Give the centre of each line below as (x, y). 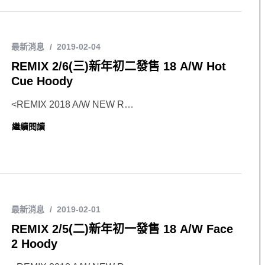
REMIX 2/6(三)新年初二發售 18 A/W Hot (119, 67)
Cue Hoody (42, 81)
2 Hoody (34, 244)
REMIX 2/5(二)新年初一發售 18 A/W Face (122, 229)
